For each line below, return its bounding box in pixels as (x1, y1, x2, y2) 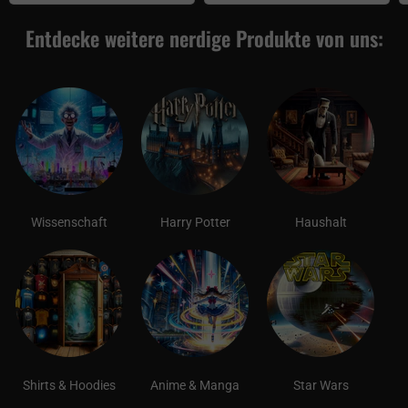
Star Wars (292, 377, 349, 393)
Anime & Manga (150, 377, 240, 393)
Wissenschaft (31, 215, 107, 230)
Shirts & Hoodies (23, 377, 116, 393)
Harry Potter (159, 215, 230, 230)
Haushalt (294, 215, 347, 230)
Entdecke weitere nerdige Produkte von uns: (25, 22, 383, 54)
